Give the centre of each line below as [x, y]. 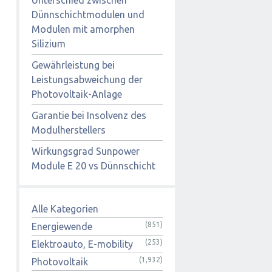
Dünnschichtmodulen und [88, 14]
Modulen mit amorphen [83, 29]
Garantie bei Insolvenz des [89, 115]
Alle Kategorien [65, 209]
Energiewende [62, 226]
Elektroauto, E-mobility [82, 244]
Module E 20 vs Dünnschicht [93, 165]
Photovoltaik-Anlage [77, 94]
